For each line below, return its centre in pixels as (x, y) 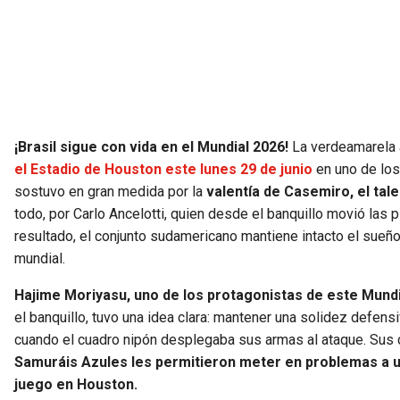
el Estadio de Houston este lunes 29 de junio (163, 170)
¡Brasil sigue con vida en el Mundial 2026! (153, 147)
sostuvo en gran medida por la (110, 192)
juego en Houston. (76, 385)
